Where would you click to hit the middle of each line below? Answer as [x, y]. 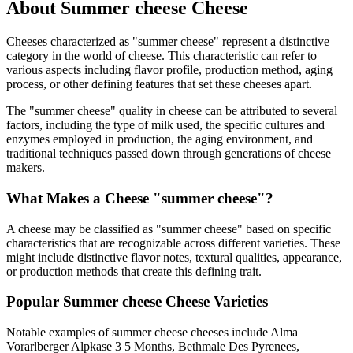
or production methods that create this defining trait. [134, 271]
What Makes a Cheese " [84, 198]
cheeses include [228, 332]
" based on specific [284, 229]
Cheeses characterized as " [72, 42]
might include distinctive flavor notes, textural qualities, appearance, [174, 257]
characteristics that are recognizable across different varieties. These [173, 243]
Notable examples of [59, 332]
